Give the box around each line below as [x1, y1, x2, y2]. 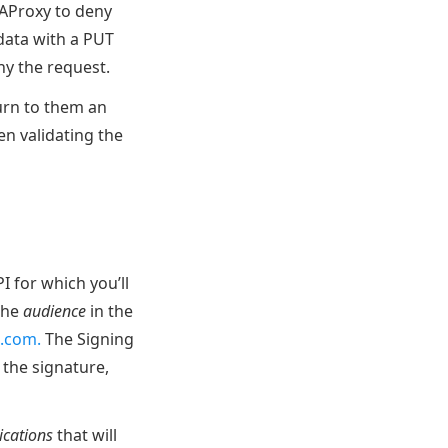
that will [57, 424, 117, 446]
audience [23, 300, 86, 322]
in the [86, 300, 133, 322]
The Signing [41, 328, 134, 350]
